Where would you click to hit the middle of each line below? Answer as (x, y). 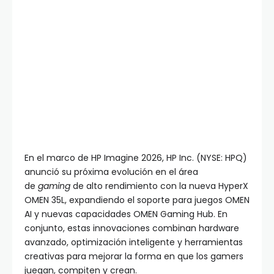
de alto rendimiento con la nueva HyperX (159, 186)
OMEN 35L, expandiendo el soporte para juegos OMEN (137, 200)
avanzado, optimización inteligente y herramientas (134, 243)
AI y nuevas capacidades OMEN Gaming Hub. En (126, 214)
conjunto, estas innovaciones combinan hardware (132, 228)
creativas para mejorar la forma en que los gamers (134, 257)
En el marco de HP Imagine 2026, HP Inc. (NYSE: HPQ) (136, 158)
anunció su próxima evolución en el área (111, 172)
